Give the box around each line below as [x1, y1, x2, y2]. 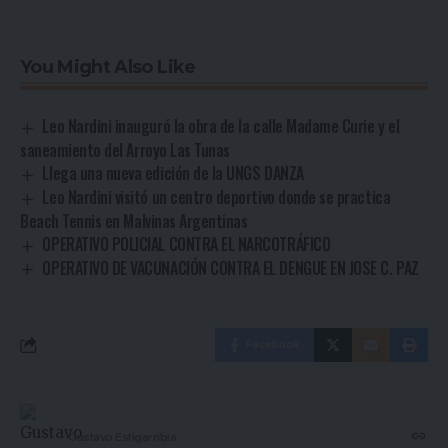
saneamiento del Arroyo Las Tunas [20, 137, 230, 162]
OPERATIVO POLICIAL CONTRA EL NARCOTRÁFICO [42, 231, 331, 256]
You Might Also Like [20, 56, 196, 78]
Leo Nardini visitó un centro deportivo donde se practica [42, 184, 391, 209]
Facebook [246, 338, 299, 352]
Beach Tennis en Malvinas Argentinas [20, 208, 248, 233]
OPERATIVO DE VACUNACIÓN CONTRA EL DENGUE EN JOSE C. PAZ [42, 255, 419, 280]
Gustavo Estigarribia [68, 430, 176, 445]
